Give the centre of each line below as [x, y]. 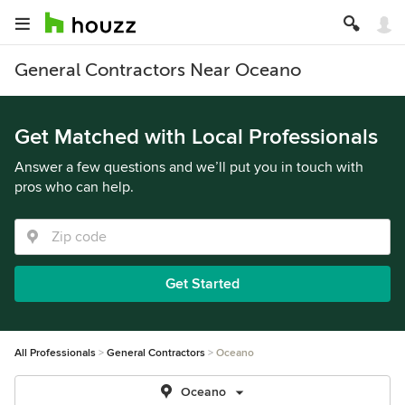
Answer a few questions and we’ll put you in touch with [189, 167]
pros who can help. [74, 187]
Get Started [202, 284]
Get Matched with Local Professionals [196, 137]
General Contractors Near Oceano [158, 70]
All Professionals [55, 353]
